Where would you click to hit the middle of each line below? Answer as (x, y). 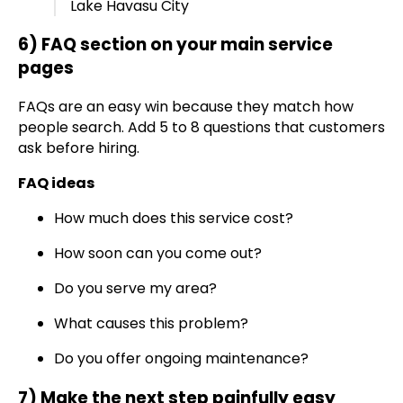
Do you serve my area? (135, 289)
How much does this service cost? (174, 219)
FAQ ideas (56, 184)
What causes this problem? (151, 324)
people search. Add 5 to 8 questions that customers (201, 128)
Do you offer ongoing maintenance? (181, 359)
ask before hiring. (79, 148)
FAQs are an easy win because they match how (186, 107)
